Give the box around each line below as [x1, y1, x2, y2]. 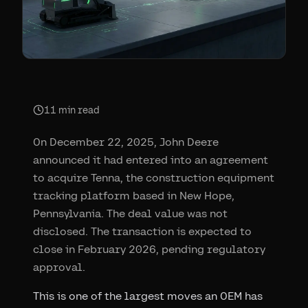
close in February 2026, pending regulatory [33, 242, 265, 256]
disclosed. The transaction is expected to [33, 224, 252, 238]
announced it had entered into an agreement [33, 153, 268, 166]
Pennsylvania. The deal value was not [33, 206, 228, 220]
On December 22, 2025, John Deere [33, 135, 219, 148]
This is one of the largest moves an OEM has [33, 289, 263, 302]
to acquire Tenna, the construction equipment [33, 170, 274, 184]
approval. [33, 260, 85, 274]
